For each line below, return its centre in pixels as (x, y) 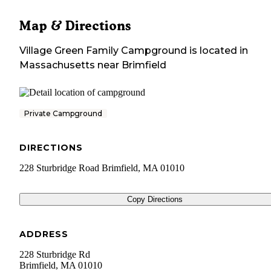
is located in (217, 51)
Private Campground (63, 114)
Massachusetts (57, 65)
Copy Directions (155, 200)
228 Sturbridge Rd (55, 255)
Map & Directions (75, 26)
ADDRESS (44, 234)
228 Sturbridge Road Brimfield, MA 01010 (102, 168)
